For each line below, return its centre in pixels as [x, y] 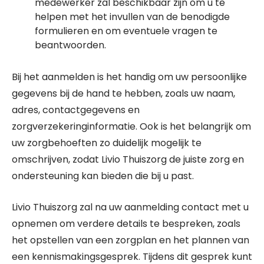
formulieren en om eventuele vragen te [126, 31]
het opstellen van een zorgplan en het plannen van [131, 240]
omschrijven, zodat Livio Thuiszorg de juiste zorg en [128, 159]
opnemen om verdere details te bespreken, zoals [126, 224]
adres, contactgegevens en [76, 110]
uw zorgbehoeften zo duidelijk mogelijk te [107, 143]
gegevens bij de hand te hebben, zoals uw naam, [123, 93]
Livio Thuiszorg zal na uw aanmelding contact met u [130, 207]
